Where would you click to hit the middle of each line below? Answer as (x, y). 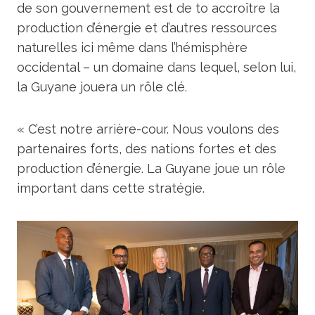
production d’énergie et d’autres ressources (147, 28)
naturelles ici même (76, 47)
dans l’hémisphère (193, 47)
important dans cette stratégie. (111, 188)
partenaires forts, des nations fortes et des (147, 149)
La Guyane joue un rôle (216, 168)
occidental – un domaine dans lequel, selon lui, (156, 67)
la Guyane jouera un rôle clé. (102, 87)
